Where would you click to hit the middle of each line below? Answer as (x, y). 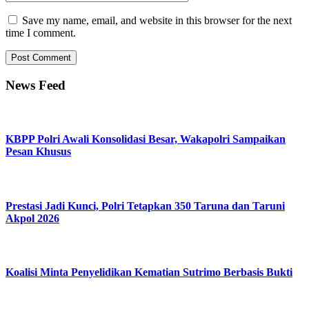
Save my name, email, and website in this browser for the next (157, 21)
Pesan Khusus (38, 151)
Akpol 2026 (32, 218)
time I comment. (41, 33)
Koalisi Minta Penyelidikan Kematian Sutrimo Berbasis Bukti (149, 272)
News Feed (36, 85)
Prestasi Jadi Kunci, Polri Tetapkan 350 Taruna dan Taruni (145, 206)
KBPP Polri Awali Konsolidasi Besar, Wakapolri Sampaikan (146, 139)
